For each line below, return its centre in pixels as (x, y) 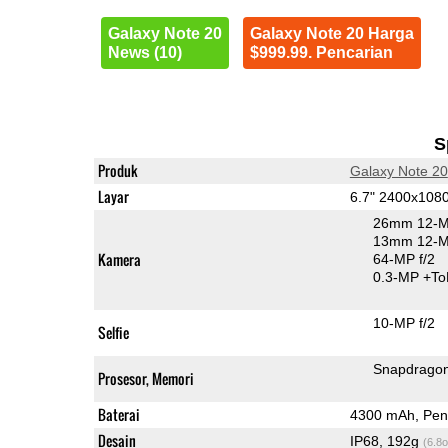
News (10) (144, 52)
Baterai (118, 414)
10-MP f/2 (403, 322)
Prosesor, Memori (145, 378)
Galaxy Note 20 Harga (331, 33)
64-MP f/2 (403, 258)
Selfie (113, 332)
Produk (117, 170)
